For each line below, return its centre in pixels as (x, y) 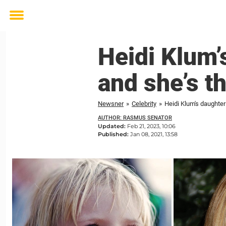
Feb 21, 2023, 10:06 (151, 126)
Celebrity (144, 104)
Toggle (23, 22)
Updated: (112, 126)
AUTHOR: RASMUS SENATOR (135, 118)
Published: (114, 134)
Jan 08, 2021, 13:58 (154, 134)
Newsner (111, 104)
